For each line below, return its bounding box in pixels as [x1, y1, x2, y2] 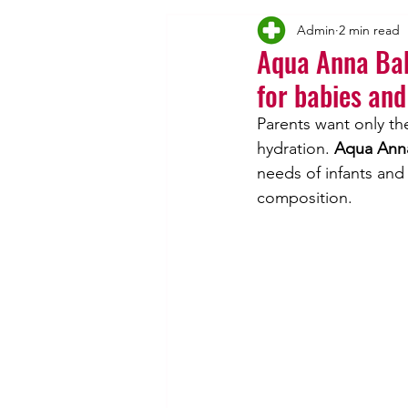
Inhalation [314, 23, 379, 41]
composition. [257, 188, 352, 209]
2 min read [339, 21, 400, 38]
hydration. [257, 138, 334, 159]
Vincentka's [202, 23, 278, 41]
